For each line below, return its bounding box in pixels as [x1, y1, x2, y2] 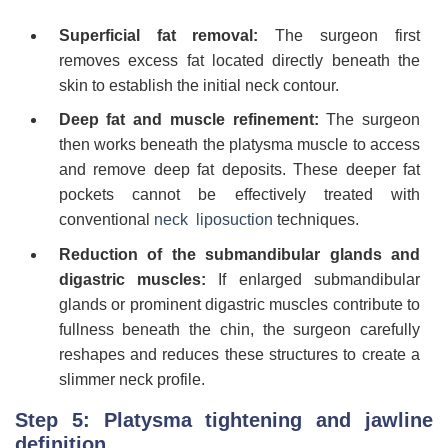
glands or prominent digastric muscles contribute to [58, 295, 420, 313]
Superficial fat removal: [58, 26, 259, 44]
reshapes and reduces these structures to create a [58, 345, 420, 363]
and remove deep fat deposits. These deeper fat [58, 161, 420, 179]
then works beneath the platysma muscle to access [58, 136, 420, 154]
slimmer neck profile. [58, 370, 205, 388]
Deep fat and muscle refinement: [58, 111, 319, 129]
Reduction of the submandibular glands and [58, 245, 420, 263]
